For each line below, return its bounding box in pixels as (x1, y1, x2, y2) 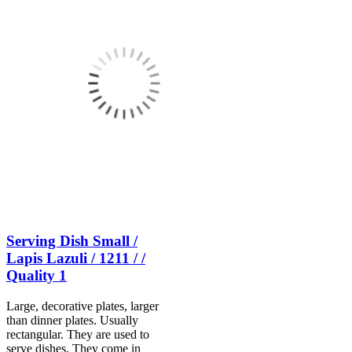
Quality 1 (6, 267, 67, 284)
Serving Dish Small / (6, 233, 137, 250)
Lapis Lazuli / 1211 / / (6, 250, 145, 267)
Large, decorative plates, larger (6, 299, 159, 313)
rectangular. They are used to (6, 327, 149, 341)
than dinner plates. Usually (6, 313, 138, 327)
